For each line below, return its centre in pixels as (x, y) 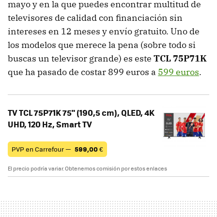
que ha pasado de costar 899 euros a (83, 72)
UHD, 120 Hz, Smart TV (50, 124)
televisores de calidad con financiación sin (95, 18)
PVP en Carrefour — (42, 149)
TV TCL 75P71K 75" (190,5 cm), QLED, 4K (81, 113)
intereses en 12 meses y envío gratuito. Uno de (104, 31)
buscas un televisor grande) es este (81, 59)
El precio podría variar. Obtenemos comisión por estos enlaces (87, 169)
